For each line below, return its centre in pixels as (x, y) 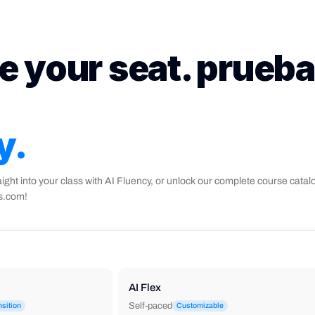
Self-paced (151, 306)
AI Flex (145, 287)
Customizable (200, 305)
